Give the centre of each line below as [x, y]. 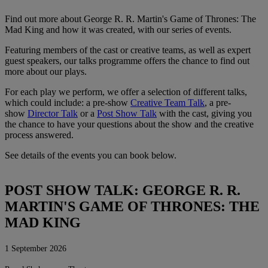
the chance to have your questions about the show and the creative [129, 124]
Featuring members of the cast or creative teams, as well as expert [128, 50]
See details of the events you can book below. [91, 155]
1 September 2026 [36, 248]
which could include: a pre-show [68, 102]
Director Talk [53, 113]
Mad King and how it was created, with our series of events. [118, 29]
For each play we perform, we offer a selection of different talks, [126, 92]
